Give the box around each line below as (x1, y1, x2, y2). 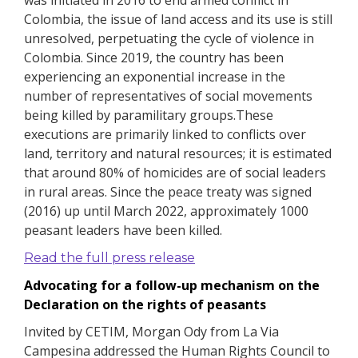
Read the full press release (24, 250, 195, 265)
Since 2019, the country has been (86, 49, 284, 66)
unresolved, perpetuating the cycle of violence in (24, 30, 314, 47)
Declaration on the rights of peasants (24, 296, 266, 313)
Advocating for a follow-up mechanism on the (24, 276, 320, 294)
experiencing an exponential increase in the (24, 68, 285, 86)
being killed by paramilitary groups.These (24, 106, 273, 124)
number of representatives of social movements (24, 87, 312, 105)
